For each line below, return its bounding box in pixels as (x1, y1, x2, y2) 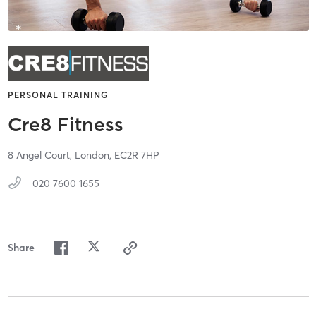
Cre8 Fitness (7, 112, 123, 137)
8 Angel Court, (7, 149, 75, 162)
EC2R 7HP (114, 149, 159, 162)
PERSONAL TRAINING (7, 90, 108, 101)
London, (74, 149, 114, 162)
